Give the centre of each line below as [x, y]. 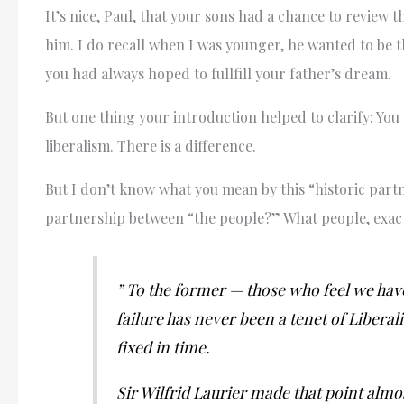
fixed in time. [162, 347]
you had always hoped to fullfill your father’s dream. [218, 73]
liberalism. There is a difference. [151, 145]
